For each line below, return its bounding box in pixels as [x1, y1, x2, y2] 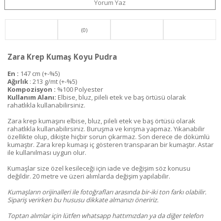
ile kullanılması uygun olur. [7, 147, 86, 157]
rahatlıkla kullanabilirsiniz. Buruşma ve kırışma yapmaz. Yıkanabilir [7, 124, 205, 133]
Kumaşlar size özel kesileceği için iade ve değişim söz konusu [7, 163, 190, 173]
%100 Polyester [56, 84, 103, 94]
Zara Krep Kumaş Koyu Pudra [7, 51, 117, 62]
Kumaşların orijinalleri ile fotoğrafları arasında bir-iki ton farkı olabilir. [7, 187, 206, 196]
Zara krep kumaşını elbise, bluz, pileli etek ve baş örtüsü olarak [7, 116, 195, 125]
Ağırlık [7, 76, 30, 86]
